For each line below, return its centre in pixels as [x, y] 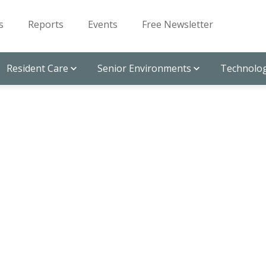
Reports [46, 24]
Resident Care [37, 68]
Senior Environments [144, 68]
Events [103, 24]
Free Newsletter [178, 24]
